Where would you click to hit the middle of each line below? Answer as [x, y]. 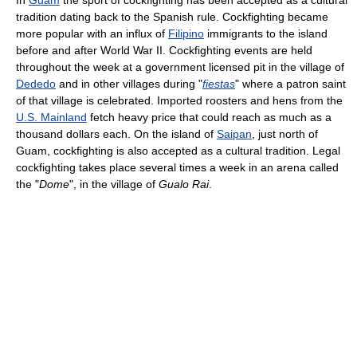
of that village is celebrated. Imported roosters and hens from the [179, 100]
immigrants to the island [266, 33]
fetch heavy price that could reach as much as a [209, 117]
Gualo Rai [184, 184]
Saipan [234, 133]
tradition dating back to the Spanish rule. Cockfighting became [172, 16]
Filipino [186, 33]
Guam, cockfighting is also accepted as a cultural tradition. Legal [178, 150]
